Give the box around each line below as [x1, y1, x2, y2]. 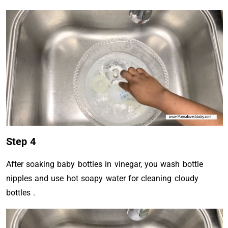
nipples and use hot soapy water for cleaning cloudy [6, 174, 198, 183]
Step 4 [6, 135, 36, 148]
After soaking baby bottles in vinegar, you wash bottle [6, 159, 203, 169]
